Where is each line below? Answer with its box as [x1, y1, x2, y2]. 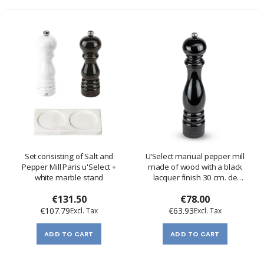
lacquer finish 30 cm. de [153, 171, 237, 183]
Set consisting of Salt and [24, 150, 114, 161]
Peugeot [180, 182, 210, 193]
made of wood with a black [147, 161, 243, 172]
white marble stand [34, 171, 104, 183]
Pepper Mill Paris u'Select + [21, 161, 117, 172]
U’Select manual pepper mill [145, 150, 245, 161]
